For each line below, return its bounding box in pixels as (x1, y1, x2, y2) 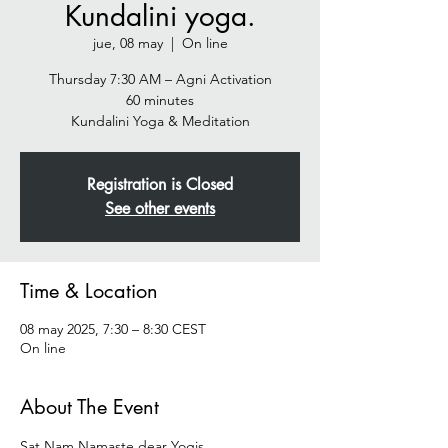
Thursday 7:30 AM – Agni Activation (48, 70, 272, 88)
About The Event (20, 394, 159, 420)
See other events (105, 198, 215, 219)
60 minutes (126, 91, 194, 109)
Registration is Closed (87, 174, 233, 195)
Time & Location (20, 278, 158, 304)
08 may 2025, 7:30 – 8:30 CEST (20, 320, 206, 338)
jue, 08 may (92, 34, 163, 52)
